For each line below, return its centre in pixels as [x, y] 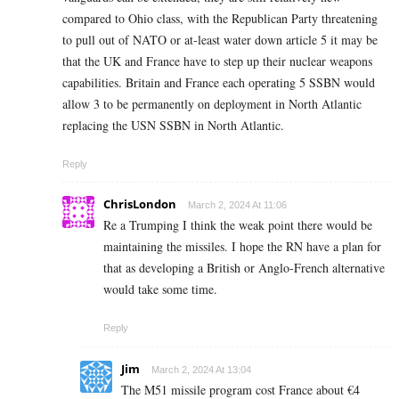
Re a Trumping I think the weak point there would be [238, 225]
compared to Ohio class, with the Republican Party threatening [220, 19]
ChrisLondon [140, 204]
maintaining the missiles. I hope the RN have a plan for [242, 247]
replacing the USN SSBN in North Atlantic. [173, 126]
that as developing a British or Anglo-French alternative [244, 268]
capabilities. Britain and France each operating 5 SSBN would [219, 83]
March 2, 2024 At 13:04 [201, 370]
